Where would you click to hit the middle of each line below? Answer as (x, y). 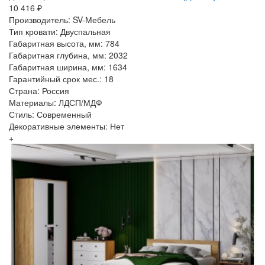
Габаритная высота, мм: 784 (64, 43)
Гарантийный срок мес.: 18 (61, 78)
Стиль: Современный (50, 114)
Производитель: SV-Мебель (62, 19)
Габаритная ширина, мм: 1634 (68, 67)
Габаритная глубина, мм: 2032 (68, 55)
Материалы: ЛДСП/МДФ (56, 102)
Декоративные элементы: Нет (67, 126)
